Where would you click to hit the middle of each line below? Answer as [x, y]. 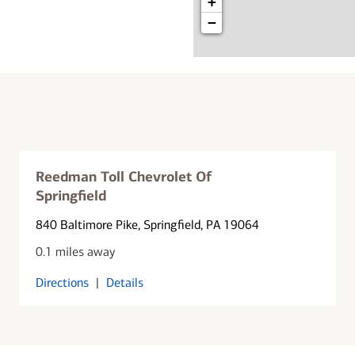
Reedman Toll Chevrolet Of [124, 176]
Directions [63, 282]
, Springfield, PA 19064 [199, 224]
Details [125, 282]
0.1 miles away [76, 251]
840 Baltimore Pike [87, 224]
